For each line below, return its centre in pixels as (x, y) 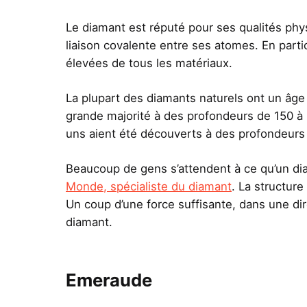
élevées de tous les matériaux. (149, 63)
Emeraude (109, 280)
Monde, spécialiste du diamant (149, 187)
